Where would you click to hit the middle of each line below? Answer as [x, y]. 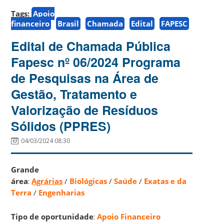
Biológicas [88, 181]
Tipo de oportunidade [52, 216]
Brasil [68, 23]
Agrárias [47, 181]
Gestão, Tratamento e [74, 94]
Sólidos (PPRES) [61, 126]
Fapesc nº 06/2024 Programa [96, 62]
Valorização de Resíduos [85, 110]
